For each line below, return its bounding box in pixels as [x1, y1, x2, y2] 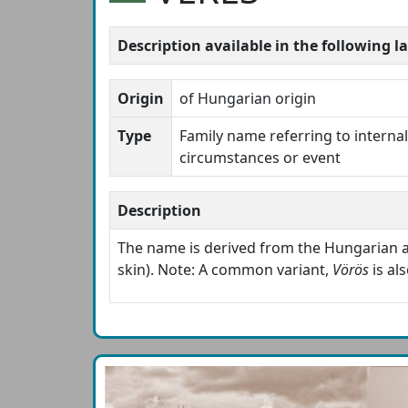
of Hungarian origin [179, 88, 316, 109]
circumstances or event [179, 148, 341, 168]
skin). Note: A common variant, [117, 260, 332, 280]
